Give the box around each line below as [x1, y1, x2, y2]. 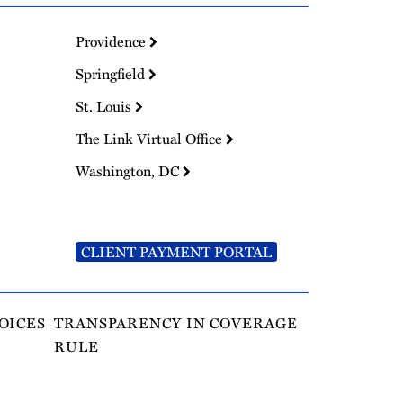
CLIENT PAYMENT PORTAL [80, 240, 272, 263]
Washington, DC [75, 159, 183, 182]
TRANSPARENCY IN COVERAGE [54, 311, 298, 334]
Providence [75, 30, 149, 52]
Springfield [75, 62, 148, 85]
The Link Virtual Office [75, 127, 226, 149]
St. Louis [75, 94, 135, 117]
